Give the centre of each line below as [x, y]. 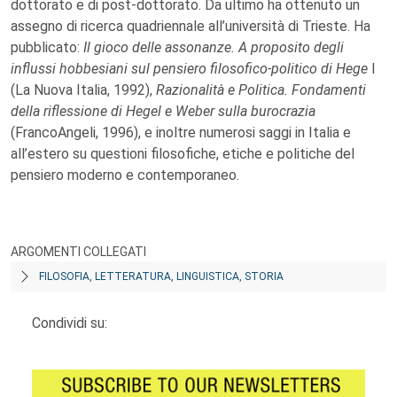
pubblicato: [47, 47]
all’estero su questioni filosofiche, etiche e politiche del [183, 154]
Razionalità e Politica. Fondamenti [261, 90]
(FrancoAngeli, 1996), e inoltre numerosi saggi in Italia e [181, 132]
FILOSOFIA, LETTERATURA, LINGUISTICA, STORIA [161, 276]
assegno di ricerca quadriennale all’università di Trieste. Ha [191, 26]
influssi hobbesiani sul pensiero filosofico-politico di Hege [191, 69]
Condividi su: [70, 323]
